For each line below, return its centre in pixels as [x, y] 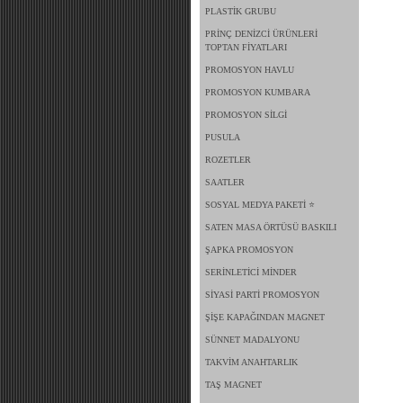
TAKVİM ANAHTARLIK [251, 362]
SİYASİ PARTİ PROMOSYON [262, 295]
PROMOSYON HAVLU [250, 70]
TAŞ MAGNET [233, 385]
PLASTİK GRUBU [241, 11]
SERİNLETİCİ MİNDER [251, 272]
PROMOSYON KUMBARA [258, 92]
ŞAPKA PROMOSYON [249, 250]
